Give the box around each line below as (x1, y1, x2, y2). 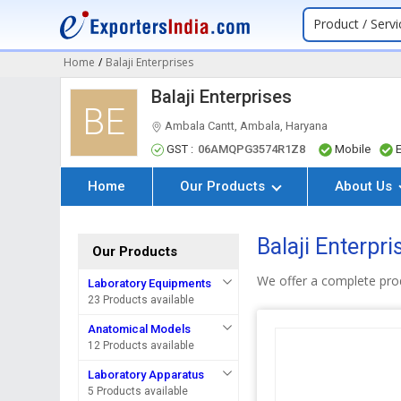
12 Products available (88, 339, 195, 352)
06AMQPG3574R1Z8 (198, 142, 306, 156)
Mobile (335, 142, 371, 156)
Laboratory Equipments (88, 277, 212, 290)
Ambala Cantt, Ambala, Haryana (162, 119, 328, 132)
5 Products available (88, 385, 189, 397)
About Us (335, 178, 397, 194)
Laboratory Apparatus (88, 368, 205, 381)
